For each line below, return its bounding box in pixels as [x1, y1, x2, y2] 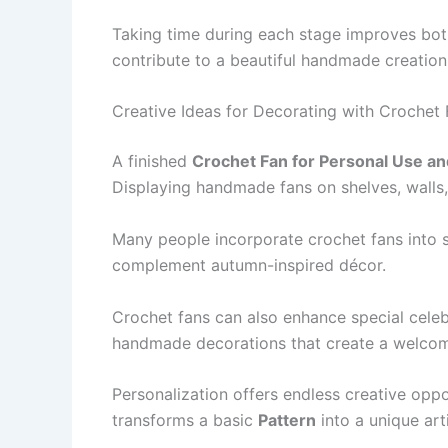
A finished [112, 151, 192, 172]
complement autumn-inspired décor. [112, 255, 386, 275]
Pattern [258, 410, 316, 431]
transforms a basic [112, 410, 258, 431]
